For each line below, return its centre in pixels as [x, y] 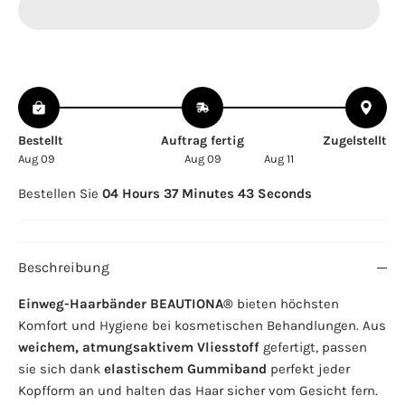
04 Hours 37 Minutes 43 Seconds [207, 194]
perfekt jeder [308, 369]
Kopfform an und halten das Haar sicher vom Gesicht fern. [198, 391]
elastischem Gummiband [185, 369]
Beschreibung [64, 268]
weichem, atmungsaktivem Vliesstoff [139, 348]
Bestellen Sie [60, 194]
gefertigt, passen [313, 348]
